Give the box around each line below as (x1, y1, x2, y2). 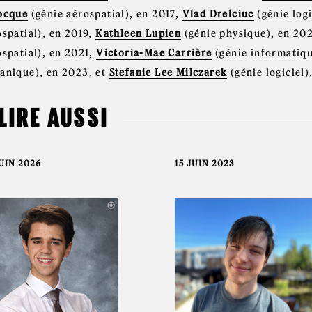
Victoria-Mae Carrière (96, 46, 212, 59)
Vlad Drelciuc (182, 7, 254, 20)
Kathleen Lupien (95, 26, 182, 40)
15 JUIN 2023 (174, 157, 235, 169)
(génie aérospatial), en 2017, (28, 7, 182, 20)
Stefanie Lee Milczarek (109, 65, 228, 79)
